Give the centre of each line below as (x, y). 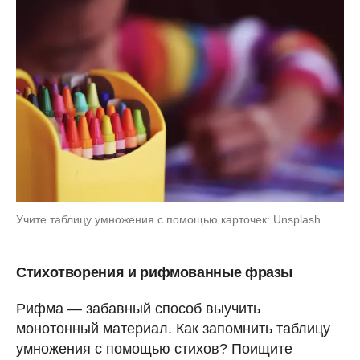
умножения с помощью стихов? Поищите (154, 348)
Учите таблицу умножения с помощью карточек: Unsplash (168, 219)
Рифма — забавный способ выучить (138, 308)
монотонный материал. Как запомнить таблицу (173, 328)
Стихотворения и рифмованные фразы (155, 272)
